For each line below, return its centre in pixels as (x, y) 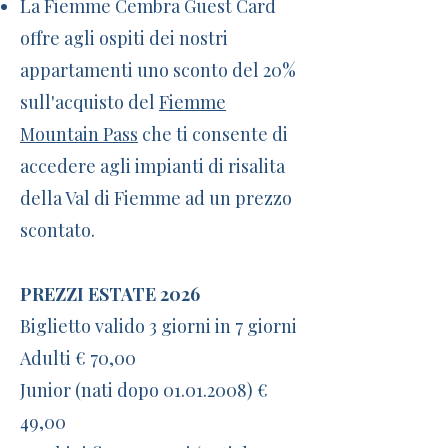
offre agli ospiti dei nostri (124, 38)
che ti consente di (213, 134)
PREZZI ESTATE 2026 (110, 294)
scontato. (57, 230)
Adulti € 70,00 (78, 358)
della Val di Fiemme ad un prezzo (156, 198)
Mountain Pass (79, 134)
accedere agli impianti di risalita (152, 166)
